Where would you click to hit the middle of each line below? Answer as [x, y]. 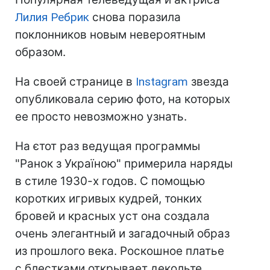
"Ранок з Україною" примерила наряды [124, 164]
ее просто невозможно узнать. [101, 117]
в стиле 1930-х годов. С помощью [110, 181]
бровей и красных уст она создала [112, 216]
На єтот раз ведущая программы [108, 146]
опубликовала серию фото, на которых [123, 99]
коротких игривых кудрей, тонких [108, 199]
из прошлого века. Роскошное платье [120, 251]
